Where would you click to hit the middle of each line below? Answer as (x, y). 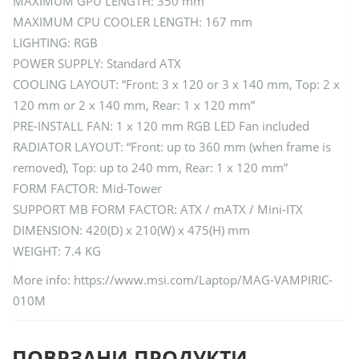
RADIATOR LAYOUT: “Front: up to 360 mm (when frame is (172, 147)
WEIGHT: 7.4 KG (57, 251)
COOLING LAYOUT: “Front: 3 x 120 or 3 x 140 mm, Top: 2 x (176, 85)
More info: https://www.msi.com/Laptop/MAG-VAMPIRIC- (173, 280)
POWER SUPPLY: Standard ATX (97, 64)
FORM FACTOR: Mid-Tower (87, 189)
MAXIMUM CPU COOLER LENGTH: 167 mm (133, 22)
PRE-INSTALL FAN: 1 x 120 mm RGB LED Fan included (161, 126)
